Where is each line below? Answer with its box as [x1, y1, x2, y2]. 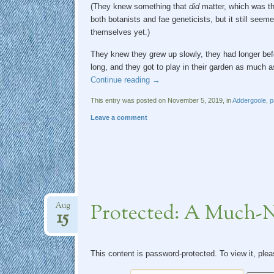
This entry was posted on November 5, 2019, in [90, 96, 232, 104]
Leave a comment [90, 113, 147, 121]
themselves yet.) [90, 27, 150, 37]
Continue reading [90, 75, 152, 84]
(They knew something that [90, 1, 189, 11]
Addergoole [232, 96, 266, 104]
